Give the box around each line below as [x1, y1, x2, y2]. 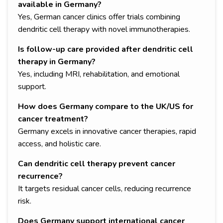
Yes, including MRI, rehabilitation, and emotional [18, 69, 180, 80]
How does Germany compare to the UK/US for [18, 101, 193, 112]
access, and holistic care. [18, 138, 101, 150]
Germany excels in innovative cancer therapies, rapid [18, 126, 196, 137]
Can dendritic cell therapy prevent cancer [18, 158, 175, 170]
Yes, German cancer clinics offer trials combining [18, 11, 180, 23]
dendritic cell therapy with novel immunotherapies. [18, 24, 190, 35]
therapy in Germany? [18, 56, 96, 68]
